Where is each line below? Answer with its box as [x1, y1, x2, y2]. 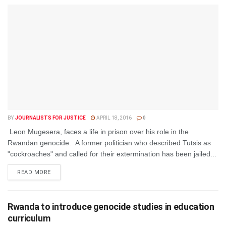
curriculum [8, 213, 50, 223]
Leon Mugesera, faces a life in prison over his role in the [8, 128, 189, 136]
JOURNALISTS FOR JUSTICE [15, 115, 86, 121]
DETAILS [50, 168, 75, 175]
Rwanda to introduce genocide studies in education [8, 201, 214, 212]
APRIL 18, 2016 [95, 115, 132, 121]
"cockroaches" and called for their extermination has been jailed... [8, 150, 216, 158]
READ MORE [17, 169, 51, 176]
